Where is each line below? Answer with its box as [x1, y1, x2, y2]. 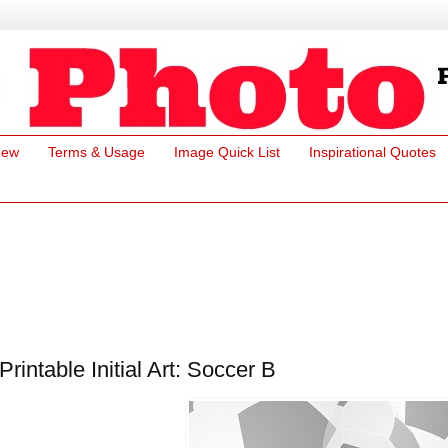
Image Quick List [174, 144, 280, 161]
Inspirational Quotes [309, 144, 436, 161]
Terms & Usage [48, 144, 145, 161]
